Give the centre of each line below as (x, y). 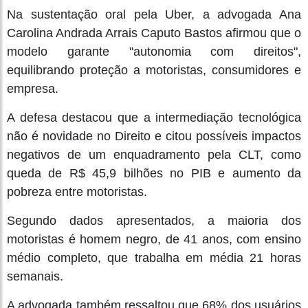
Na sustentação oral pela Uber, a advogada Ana (154, 14)
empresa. (33, 88)
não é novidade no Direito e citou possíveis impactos (154, 136)
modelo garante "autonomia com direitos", (154, 51)
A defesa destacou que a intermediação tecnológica (154, 117)
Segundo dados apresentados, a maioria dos (154, 220)
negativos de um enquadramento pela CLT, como (154, 154)
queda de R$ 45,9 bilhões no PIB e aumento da (154, 173)
